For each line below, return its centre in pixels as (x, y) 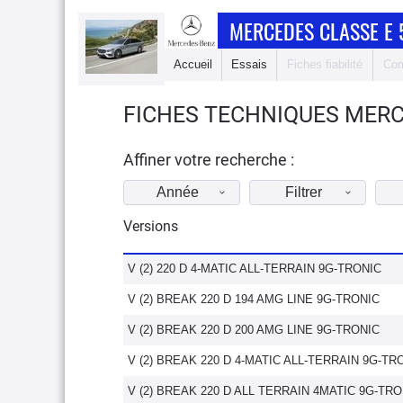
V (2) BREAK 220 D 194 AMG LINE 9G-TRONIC (254, 299)
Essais (249, 64)
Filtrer (303, 192)
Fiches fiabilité (325, 64)
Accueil (193, 64)
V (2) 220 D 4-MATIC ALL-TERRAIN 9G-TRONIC (255, 269)
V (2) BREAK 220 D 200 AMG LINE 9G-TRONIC (254, 330)
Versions (151, 226)
